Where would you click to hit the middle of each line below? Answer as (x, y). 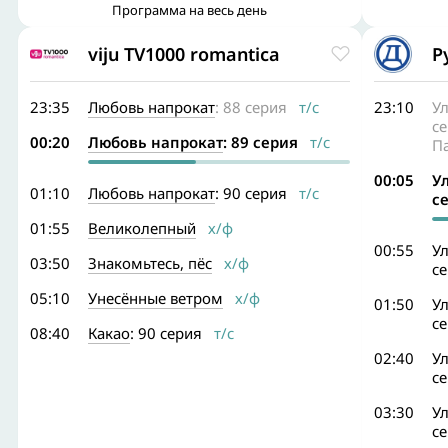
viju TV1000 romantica (184, 53)
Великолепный (142, 228)
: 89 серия (260, 142)
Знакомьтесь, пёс (150, 263)
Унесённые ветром (155, 298)
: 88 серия (251, 107)
